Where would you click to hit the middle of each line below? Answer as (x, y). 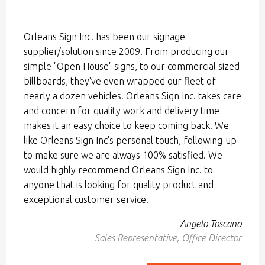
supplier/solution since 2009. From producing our (126, 51)
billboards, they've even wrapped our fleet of (120, 81)
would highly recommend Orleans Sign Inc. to (118, 170)
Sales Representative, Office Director (168, 238)
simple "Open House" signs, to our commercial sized (132, 66)
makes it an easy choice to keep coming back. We (126, 125)
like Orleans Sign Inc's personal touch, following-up (130, 140)
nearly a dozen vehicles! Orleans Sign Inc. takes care (132, 96)
